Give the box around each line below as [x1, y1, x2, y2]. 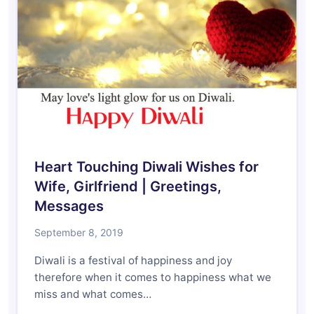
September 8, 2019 [34, 226, 123, 239]
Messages [34, 198, 104, 215]
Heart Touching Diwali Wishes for [34, 158, 259, 176]
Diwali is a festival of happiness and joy [34, 254, 232, 268]
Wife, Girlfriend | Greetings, [34, 178, 221, 196]
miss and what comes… [34, 287, 151, 301]
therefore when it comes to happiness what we [34, 271, 271, 285]
